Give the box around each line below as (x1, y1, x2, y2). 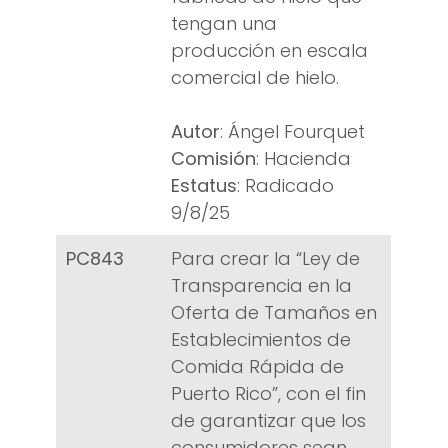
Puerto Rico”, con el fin (171, 381, 366, 407)
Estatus (171, 173, 237, 199)
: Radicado (237, 173, 334, 199)
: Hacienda (256, 146, 351, 172)
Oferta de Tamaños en (171, 300, 377, 326)
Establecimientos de (171, 327, 351, 353)
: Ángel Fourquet (220, 119, 365, 145)
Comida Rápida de (171, 354, 344, 380)
